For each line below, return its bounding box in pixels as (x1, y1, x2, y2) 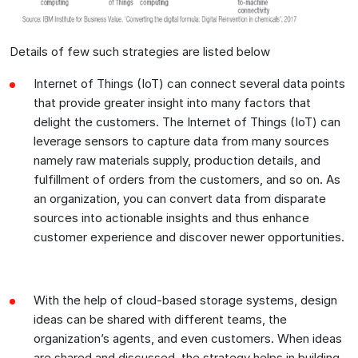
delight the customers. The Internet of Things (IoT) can (34, 113, 340, 129)
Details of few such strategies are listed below (10, 43, 270, 59)
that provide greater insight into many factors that (34, 94, 311, 110)
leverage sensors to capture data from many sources (34, 133, 329, 149)
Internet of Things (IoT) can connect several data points (34, 75, 345, 91)
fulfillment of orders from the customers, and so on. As (34, 171, 340, 187)
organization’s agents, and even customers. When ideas (34, 330, 342, 346)
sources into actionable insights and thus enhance (34, 209, 309, 225)
